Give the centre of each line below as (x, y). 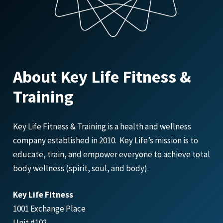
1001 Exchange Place (49, 209)
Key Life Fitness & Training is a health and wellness (102, 126)
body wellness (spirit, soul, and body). (81, 168)
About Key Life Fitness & (102, 77)
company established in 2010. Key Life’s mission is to (105, 140)
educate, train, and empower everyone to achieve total (111, 154)
